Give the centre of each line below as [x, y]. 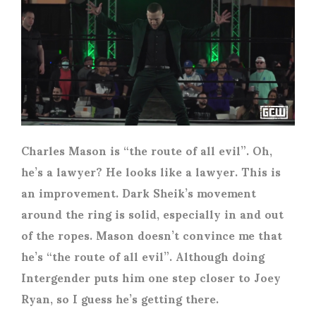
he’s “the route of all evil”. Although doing [143, 256]
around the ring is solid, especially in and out [152, 214]
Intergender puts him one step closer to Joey [151, 277]
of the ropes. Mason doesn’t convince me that [152, 235]
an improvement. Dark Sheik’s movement [139, 193]
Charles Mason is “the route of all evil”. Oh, [147, 150]
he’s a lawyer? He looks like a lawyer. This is [151, 171]
